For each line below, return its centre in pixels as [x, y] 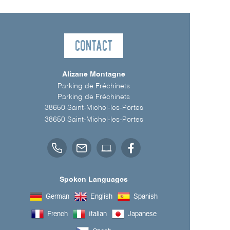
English [101, 197]
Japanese [142, 214]
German [57, 197]
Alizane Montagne [94, 75]
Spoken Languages [94, 180]
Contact [94, 46]
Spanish [146, 197]
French [57, 214]
